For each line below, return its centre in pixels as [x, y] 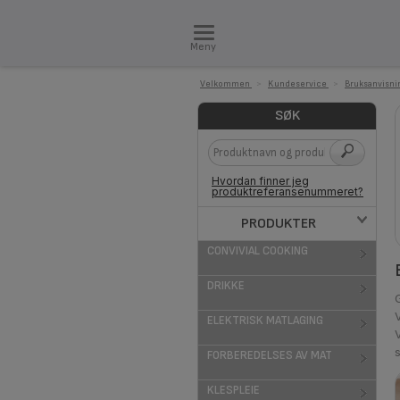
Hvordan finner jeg [260, 181]
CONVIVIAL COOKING [258, 251]
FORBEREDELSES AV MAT [270, 355]
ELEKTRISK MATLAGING [265, 321]
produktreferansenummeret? [287, 192]
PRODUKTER [278, 224]
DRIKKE [226, 286]
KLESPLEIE [233, 390]
